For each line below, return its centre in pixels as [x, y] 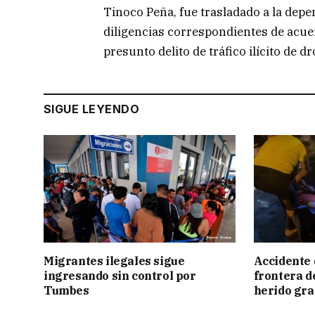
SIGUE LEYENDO [92, 109]
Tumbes [68, 290]
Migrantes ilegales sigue [114, 261]
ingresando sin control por [120, 275]
